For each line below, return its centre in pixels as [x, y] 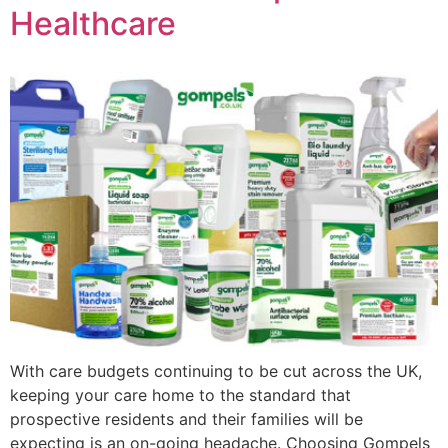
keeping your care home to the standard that [180, 394]
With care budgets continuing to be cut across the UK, [216, 370]
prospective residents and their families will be [186, 418]
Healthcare [93, 23]
